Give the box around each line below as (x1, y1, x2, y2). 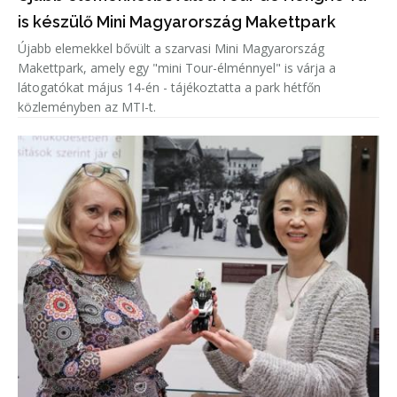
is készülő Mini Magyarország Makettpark (18, 12, 336, 31)
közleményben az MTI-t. (18, 97, 156, 115)
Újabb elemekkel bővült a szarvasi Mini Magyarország (18, 39, 324, 57)
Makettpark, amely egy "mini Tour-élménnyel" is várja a (18, 58, 336, 76)
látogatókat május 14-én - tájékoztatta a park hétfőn (18, 78, 321, 96)
